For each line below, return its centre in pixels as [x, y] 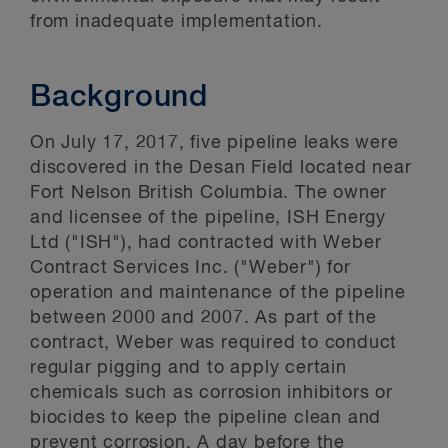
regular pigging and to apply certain [188, 368]
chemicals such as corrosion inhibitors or [211, 393]
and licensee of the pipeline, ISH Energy [208, 218]
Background [119, 98]
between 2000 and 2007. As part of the [203, 318]
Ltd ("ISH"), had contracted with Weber [206, 243]
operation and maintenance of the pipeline [218, 293]
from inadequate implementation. [176, 22]
